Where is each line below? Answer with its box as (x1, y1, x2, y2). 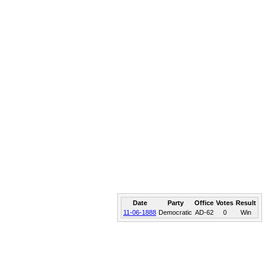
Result (236, 199, 256, 206)
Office (194, 199, 214, 206)
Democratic (159, 209, 192, 216)
